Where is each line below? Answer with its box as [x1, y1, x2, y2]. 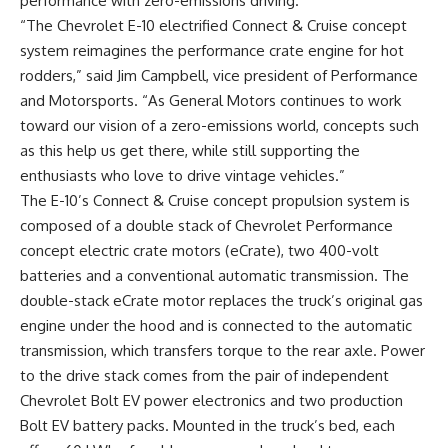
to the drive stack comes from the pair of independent [20, 366, 389, 385]
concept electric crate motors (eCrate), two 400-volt [20, 241, 379, 260]
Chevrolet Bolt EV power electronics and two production [20, 391, 403, 410]
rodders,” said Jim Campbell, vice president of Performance [20, 66, 418, 85]
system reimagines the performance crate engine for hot [20, 41, 404, 60]
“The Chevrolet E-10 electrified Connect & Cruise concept [20, 16, 407, 35]
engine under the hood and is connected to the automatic [20, 316, 412, 335]
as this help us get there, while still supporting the [20, 141, 360, 160]
